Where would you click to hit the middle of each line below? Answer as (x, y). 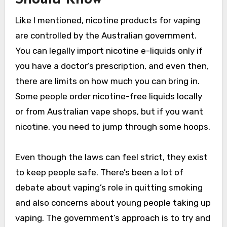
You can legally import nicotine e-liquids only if (109, 50)
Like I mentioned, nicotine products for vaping (107, 20)
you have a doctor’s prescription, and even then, (112, 66)
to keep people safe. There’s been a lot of (99, 172)
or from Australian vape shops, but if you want (109, 111)
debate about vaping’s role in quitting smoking (109, 187)
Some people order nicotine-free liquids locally (108, 96)
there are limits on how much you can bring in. (107, 81)
